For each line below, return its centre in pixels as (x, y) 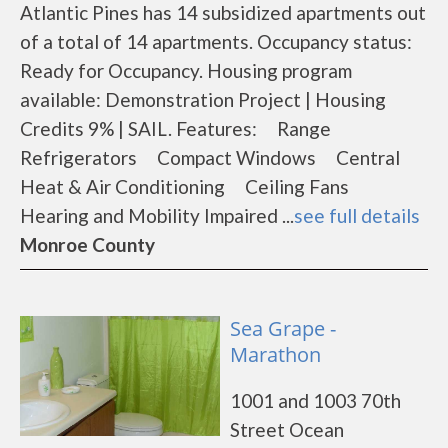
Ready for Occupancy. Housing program (186, 70)
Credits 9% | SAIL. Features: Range (183, 128)
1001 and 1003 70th (315, 400)
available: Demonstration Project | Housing (203, 99)
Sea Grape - (283, 328)
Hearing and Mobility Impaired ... (157, 215)
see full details (357, 215)
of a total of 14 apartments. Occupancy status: (216, 41)
